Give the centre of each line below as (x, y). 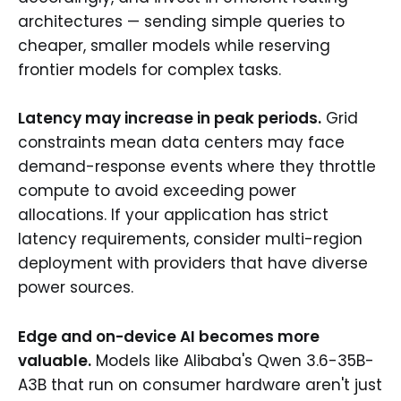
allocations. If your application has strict (173, 215)
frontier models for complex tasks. (149, 70)
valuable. (55, 360)
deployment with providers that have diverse (193, 264)
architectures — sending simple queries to (181, 22)
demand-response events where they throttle (197, 167)
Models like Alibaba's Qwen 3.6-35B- (233, 360)
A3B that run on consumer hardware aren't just (200, 384)
